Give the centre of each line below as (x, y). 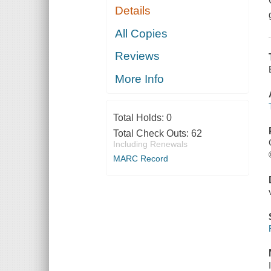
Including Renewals (150, 144)
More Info (140, 79)
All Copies (142, 33)
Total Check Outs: (152, 133)
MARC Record (140, 158)
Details (133, 11)
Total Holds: (139, 117)
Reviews (138, 56)
